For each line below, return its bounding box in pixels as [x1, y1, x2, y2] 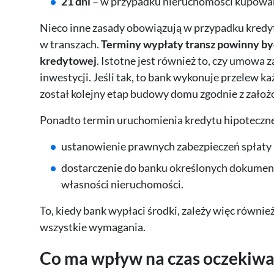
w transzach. [39, 37, 101, 51]
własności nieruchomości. [61, 177, 183, 191]
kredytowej [39, 54, 97, 68]
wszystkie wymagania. [39, 220, 146, 234]
